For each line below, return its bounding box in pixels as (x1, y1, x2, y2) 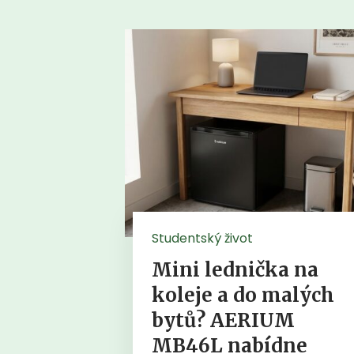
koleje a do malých (152, 282, 335, 307)
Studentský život (152, 228, 254, 247)
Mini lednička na (152, 257, 319, 282)
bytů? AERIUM (152, 307, 296, 333)
